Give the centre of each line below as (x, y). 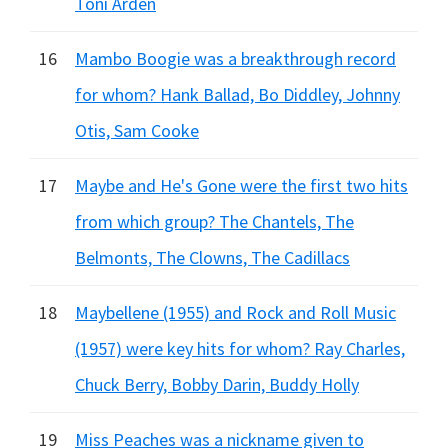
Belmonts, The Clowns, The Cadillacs (212, 257)
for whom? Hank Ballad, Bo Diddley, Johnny (237, 94)
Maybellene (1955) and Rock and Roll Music (235, 312)
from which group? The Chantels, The (214, 221)
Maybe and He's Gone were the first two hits (241, 185)
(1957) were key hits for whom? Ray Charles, (240, 348)
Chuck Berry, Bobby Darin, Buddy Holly (217, 384)
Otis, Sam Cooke (137, 130)
